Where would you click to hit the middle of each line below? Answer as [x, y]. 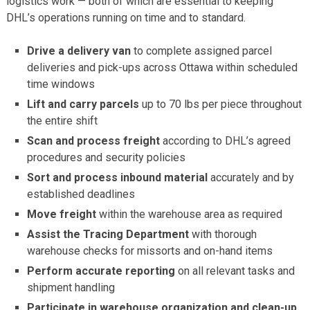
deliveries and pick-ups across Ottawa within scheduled [163, 67]
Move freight [62, 214]
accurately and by [251, 177]
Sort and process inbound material [118, 177]
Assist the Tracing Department [108, 234]
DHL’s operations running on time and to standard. [126, 17]
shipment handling [71, 287]
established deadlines [81, 194]
